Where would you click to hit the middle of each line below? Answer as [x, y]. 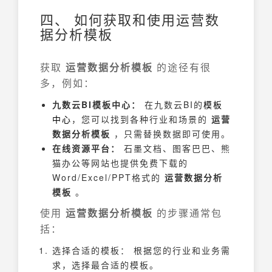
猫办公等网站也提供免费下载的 [120, 162]
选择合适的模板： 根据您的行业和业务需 [141, 250]
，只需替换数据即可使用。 [171, 133]
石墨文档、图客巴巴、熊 [175, 148]
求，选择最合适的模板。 [106, 264]
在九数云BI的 [172, 104]
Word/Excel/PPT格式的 [108, 177]
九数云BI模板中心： [97, 104]
